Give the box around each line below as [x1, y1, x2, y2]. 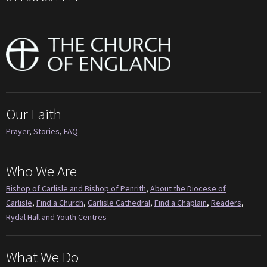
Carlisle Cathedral [88, 197, 150, 208]
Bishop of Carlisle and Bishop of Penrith [6, 182, 146, 194]
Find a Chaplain [154, 197, 207, 208]
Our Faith [6, 104, 61, 123]
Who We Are [6, 161, 77, 181]
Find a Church [36, 197, 83, 208]
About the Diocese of [150, 182, 226, 194]
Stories [33, 125, 60, 136]
